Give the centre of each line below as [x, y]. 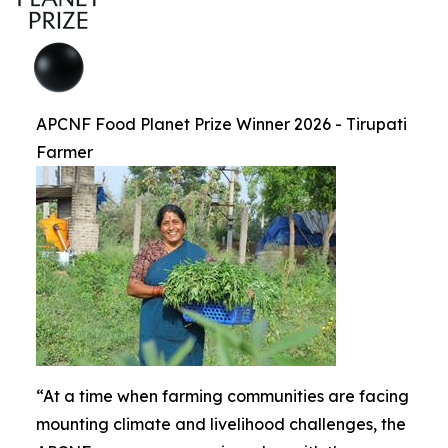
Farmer [64, 152]
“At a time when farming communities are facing [222, 396]
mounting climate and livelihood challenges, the [221, 424]
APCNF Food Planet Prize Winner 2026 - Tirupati [221, 124]
